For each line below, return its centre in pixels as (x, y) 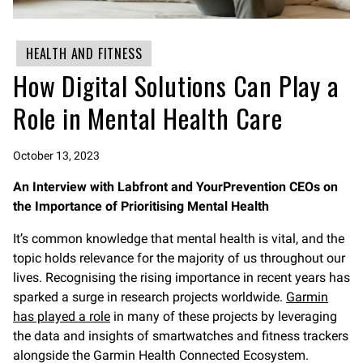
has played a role (62, 316)
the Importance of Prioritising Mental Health (141, 206)
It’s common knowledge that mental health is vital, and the (179, 239)
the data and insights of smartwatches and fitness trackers (181, 336)
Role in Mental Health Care (148, 118)
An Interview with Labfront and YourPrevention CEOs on (175, 187)
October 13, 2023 (56, 156)
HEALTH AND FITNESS (84, 53)
